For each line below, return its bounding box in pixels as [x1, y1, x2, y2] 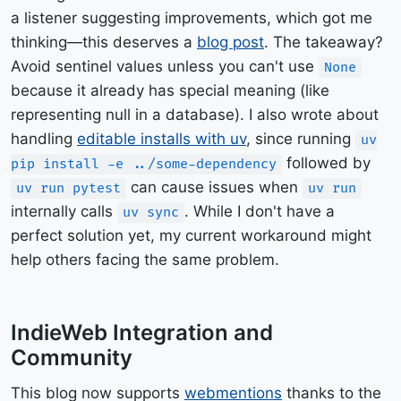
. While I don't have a [184, 202, 335, 220]
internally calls [11, 202, 117, 220]
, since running [246, 130, 355, 148]
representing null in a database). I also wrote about [11, 106, 379, 124]
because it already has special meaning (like [11, 81, 329, 99]
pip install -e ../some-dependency [11, 156, 277, 173]
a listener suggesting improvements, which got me [11, 9, 372, 27]
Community [11, 345, 132, 371]
